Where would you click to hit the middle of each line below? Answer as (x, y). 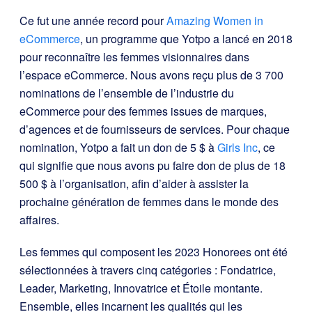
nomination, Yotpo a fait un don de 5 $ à (118, 147)
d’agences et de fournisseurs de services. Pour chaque (155, 129)
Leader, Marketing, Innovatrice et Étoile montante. (141, 288)
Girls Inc (237, 147)
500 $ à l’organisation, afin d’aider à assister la (134, 184)
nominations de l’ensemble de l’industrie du (127, 93)
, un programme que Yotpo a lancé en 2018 (186, 39)
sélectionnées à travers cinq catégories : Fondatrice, (148, 270)
